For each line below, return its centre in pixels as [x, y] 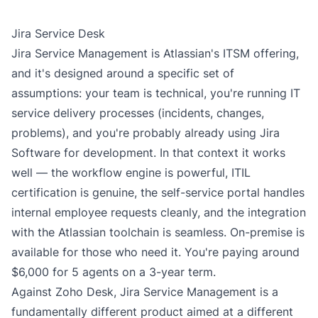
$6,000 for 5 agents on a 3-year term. [114, 272]
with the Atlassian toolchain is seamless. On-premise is [158, 232]
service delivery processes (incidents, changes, [138, 113]
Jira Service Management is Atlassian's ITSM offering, [155, 53]
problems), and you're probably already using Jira [146, 133]
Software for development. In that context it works [148, 153]
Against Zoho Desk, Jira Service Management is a [145, 292]
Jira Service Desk [58, 33]
